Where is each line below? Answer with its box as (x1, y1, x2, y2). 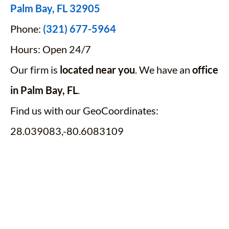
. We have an (135, 63, 192, 76)
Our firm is (10, 63, 60, 76)
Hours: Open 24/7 (10, 43, 91, 55)
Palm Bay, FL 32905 (10, 2, 100, 14)
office (192, 63, 218, 76)
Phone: (10, 22, 43, 35)
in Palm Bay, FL (10, 84, 78, 96)
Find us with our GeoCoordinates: (10, 104, 158, 117)
